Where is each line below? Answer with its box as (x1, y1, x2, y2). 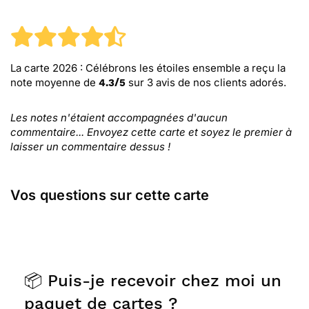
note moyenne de (10, 76, 99, 89)
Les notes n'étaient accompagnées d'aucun (10, 111, 228, 124)
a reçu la (241, 61, 286, 74)
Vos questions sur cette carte (10, 187, 210, 203)
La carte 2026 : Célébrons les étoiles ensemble (10, 61, 241, 74)
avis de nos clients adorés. (153, 76, 286, 89)
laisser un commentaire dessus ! (10, 140, 170, 153)
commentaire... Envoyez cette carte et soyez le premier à (10, 126, 292, 139)
